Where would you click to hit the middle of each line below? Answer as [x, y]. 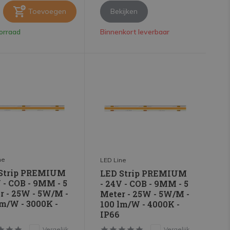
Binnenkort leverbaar [135, 32]
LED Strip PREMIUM [143, 174]
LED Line [113, 160]
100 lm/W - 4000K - [140, 204]
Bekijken [124, 12]
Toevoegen [47, 12]
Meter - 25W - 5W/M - [145, 194]
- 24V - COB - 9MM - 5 [144, 184]
